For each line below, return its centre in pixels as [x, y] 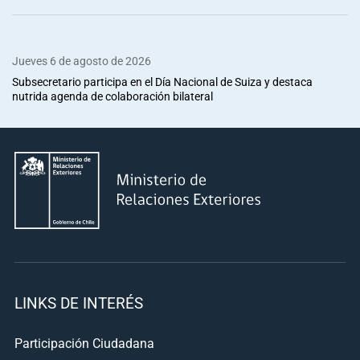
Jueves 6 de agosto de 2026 [82, 60]
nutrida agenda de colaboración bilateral [112, 96]
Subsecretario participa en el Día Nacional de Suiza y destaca [162, 81]
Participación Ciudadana [84, 342]
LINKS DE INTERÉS [79, 302]
